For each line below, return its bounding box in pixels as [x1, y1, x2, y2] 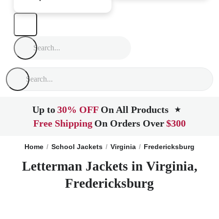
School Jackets [51, 143, 103, 151]
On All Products [101, 104, 169, 115]
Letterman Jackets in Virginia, [22, 159, 197, 174]
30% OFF [57, 104, 99, 115]
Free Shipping [33, 118, 92, 129]
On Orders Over [94, 118, 164, 129]
